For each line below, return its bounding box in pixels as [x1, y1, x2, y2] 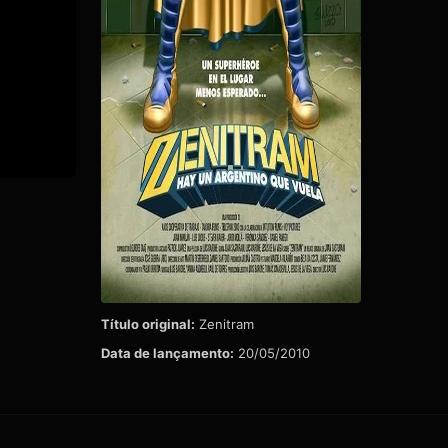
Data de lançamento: [101, 344, 234, 361]
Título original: [101, 315, 195, 332]
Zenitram [195, 315, 254, 332]
